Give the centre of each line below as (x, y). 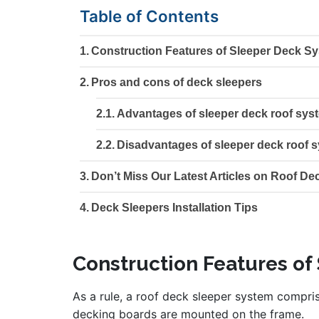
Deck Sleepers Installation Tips (175, 208)
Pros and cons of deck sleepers (183, 83)
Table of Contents (149, 16)
